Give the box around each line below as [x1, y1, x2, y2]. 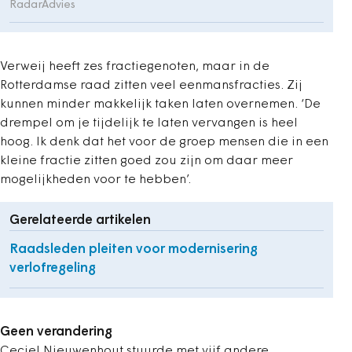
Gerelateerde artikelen [9, 213, 151, 227]
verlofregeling [9, 261, 96, 275]
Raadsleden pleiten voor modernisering [9, 242, 258, 256]
